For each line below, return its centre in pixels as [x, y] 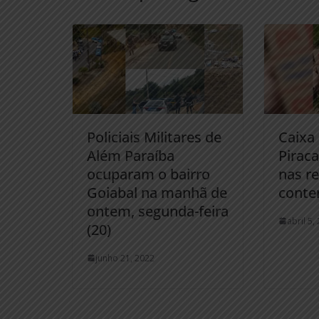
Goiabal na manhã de [157, 192]
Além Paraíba [131, 155]
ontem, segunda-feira [158, 211]
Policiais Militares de [154, 137]
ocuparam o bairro [148, 174]
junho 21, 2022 [125, 258]
